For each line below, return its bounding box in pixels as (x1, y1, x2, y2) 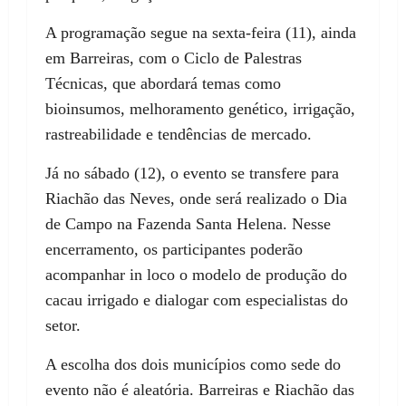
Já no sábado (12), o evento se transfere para (45, 164, 339, 183)
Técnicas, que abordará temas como (45, 74, 281, 93)
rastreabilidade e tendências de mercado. (45, 125, 312, 144)
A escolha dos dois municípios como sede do (45, 355, 341, 374)
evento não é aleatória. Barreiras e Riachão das (45, 381, 354, 400)
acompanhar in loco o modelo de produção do (45, 266, 347, 285)
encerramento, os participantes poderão (45, 240, 303, 259)
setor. (45, 316, 81, 335)
